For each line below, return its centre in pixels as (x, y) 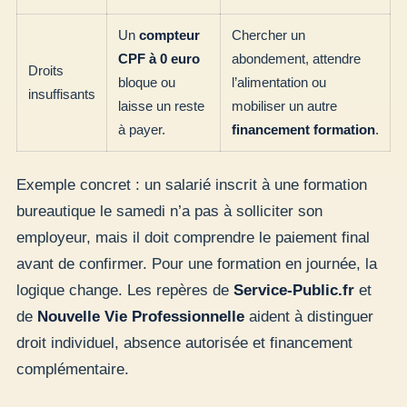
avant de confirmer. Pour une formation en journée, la (197, 264)
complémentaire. (73, 370)
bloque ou (147, 82)
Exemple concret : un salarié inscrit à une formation (192, 185)
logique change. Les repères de (125, 291)
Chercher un (268, 35)
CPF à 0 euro (159, 58)
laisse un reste (161, 105)
